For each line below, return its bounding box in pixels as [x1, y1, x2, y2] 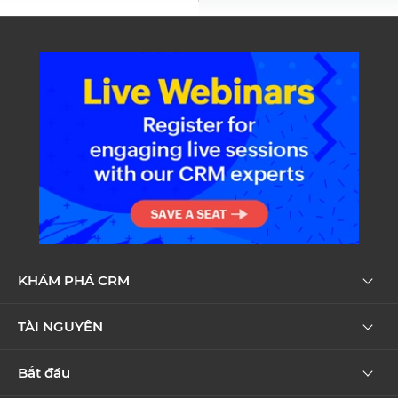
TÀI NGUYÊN [18, 318, 103, 336]
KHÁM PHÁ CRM [18, 272, 130, 290]
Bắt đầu [18, 364, 70, 382]
